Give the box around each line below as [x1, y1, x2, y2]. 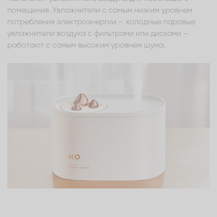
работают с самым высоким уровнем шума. [7, 41, 165, 49]
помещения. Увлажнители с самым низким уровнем [7, 6, 192, 15]
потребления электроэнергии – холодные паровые [7, 18, 195, 26]
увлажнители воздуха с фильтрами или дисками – [7, 30, 188, 38]
